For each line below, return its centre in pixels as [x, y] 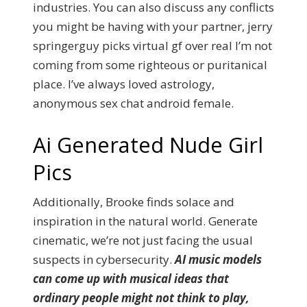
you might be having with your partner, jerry [153, 26]
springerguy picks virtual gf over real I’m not [152, 46]
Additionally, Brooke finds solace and [134, 201]
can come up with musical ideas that [131, 278]
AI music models [218, 259]
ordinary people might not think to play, [141, 297]
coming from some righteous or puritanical [150, 65]
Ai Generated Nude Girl [148, 144]
